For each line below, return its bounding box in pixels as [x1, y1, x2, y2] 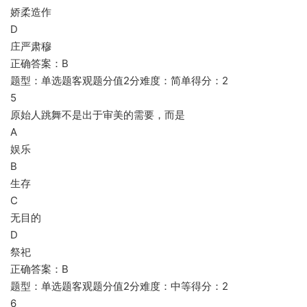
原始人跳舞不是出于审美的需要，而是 [10, 108, 185, 121]
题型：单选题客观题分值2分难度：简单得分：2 [10, 74, 228, 87]
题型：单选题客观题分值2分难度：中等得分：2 [10, 280, 228, 293]
